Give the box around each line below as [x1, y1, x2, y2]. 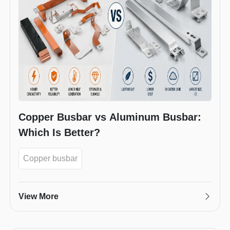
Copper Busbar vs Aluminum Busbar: [18, 111, 201, 123]
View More [18, 191, 59, 201]
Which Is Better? [18, 126, 100, 138]
